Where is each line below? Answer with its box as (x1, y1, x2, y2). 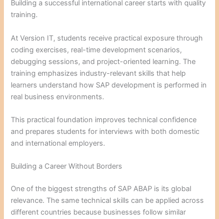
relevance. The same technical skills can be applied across (11, 196, 204, 205)
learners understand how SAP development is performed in (11, 80, 207, 89)
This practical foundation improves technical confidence (11, 115, 197, 124)
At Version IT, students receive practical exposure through (11, 33, 203, 43)
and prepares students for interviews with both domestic (11, 127, 200, 136)
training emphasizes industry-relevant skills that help (11, 68, 186, 78)
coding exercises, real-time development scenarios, (11, 45, 182, 54)
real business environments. (11, 92, 105, 101)
